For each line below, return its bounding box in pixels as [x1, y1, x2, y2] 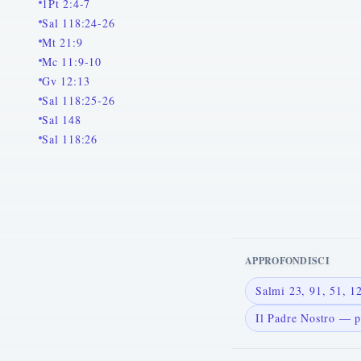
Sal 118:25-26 [42, 93, 115, 108]
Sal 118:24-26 [42, 15, 115, 31]
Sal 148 [42, 112, 81, 127]
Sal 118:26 [42, 131, 98, 147]
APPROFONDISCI [245, 254, 330, 268]
